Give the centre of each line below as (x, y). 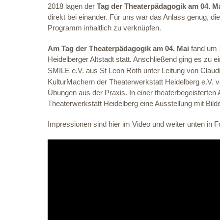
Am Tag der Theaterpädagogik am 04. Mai (118, 48)
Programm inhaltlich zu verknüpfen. (104, 27)
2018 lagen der (72, 6)
